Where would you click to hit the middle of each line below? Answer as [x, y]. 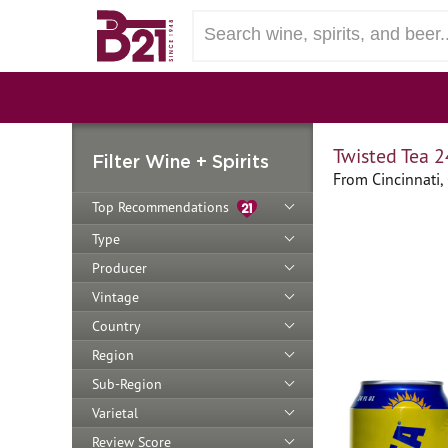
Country [116, 325]
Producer [119, 267]
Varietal [115, 412]
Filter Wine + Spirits [180, 161]
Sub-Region [127, 383]
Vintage [115, 296]
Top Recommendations [164, 207]
